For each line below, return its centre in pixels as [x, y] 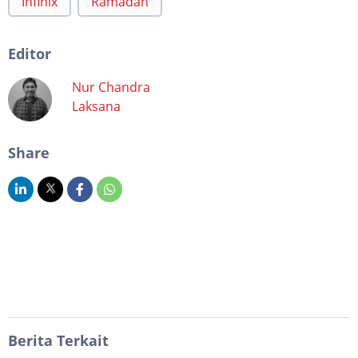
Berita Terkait [58, 340]
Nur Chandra [111, 87]
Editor [30, 53]
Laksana [96, 106]
